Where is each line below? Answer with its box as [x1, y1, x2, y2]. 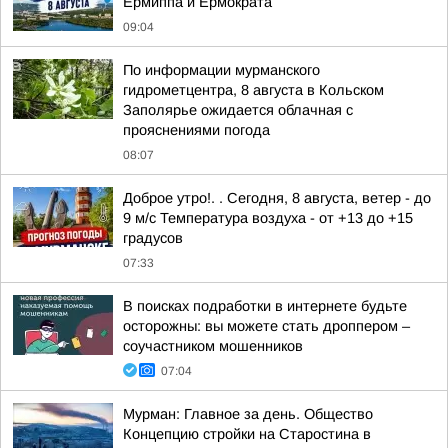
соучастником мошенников [123, 338, 303, 354]
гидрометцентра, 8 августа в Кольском [123, 82, 384, 98]
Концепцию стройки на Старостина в [123, 426, 371, 442]
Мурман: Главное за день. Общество [123, 406, 373, 422]
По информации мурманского [123, 62, 320, 78]
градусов [123, 230, 183, 246]
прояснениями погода [123, 122, 270, 138]
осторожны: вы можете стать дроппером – [123, 318, 410, 334]
